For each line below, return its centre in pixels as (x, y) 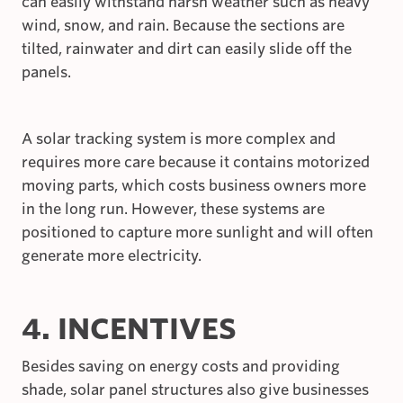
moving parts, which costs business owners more (194, 186)
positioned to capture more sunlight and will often (197, 233)
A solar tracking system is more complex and (179, 139)
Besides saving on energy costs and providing (181, 367)
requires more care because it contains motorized (196, 163)
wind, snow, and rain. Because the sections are (183, 26)
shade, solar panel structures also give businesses (195, 390)
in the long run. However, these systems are (173, 210)
